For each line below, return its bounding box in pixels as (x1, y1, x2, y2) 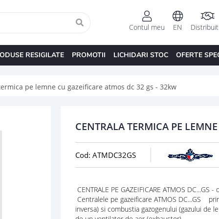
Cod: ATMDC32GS (75, 150, 136, 160)
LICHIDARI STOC (113, 50, 168, 60)
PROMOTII (71, 50, 106, 60)
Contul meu (129, 22, 165, 32)
